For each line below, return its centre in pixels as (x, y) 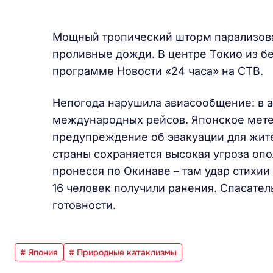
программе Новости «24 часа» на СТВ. (158, 71)
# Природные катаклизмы (123, 252)
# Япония (39, 252)
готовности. (84, 205)
